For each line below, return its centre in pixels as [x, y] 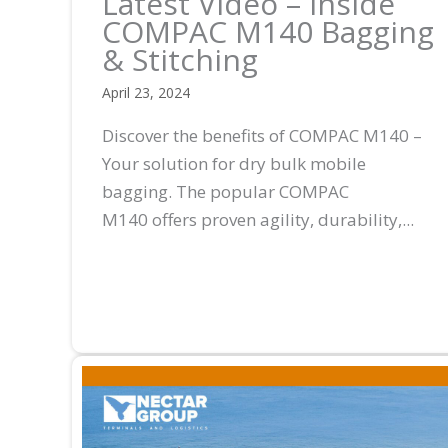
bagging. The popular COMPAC [225, 191]
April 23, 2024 [146, 92]
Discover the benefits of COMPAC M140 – [262, 135]
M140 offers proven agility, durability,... [258, 219]
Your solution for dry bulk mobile [234, 163]
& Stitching [180, 59]
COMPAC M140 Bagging [268, 31]
